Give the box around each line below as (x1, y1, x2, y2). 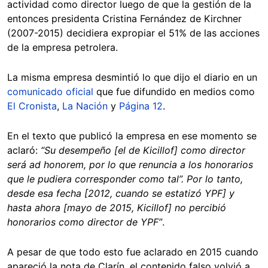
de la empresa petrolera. (7, 41, 118, 54)
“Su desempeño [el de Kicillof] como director (41, 144, 245, 157)
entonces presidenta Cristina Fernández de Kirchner (7, 13, 242, 25)
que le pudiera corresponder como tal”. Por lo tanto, (7, 173, 243, 185)
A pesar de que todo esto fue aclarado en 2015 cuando (7, 246, 258, 258)
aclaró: (7, 144, 41, 157)
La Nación (62, 100, 108, 112)
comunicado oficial (7, 86, 93, 98)
